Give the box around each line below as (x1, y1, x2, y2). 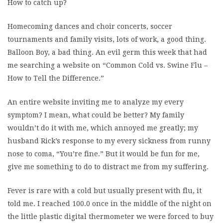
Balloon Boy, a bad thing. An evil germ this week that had (7, 48, 207, 56)
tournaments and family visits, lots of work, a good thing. (7, 35, 206, 43)
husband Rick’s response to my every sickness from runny (7, 137, 211, 145)
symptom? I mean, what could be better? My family (7, 111, 184, 119)
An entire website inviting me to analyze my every (7, 98, 184, 106)
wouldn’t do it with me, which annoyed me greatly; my (7, 124, 198, 132)
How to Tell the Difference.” (7, 74, 104, 82)
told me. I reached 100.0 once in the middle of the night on (7, 200, 212, 208)
